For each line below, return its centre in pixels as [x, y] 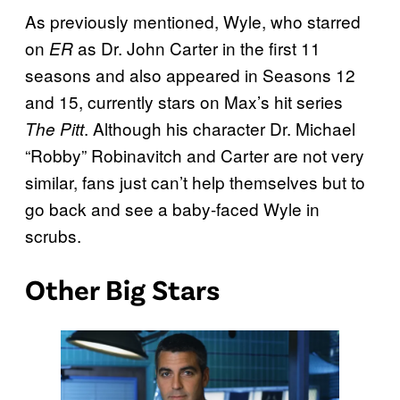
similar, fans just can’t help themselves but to [195, 181]
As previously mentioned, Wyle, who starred [193, 21]
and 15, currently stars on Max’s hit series [184, 101]
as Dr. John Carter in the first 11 [199, 47]
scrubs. [53, 235]
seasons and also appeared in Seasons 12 [190, 74]
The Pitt [54, 128]
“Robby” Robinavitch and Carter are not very [195, 154]
